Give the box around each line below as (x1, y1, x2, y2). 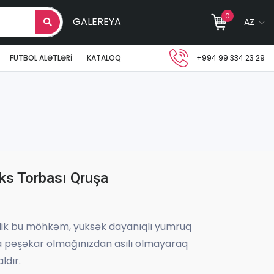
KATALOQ (87, 52, 121, 63)
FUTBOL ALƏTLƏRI (10, 52, 72, 63)
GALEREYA (73, 15, 121, 29)
